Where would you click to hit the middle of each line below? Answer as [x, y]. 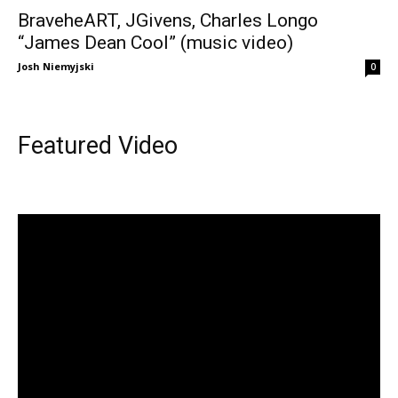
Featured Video [98, 145]
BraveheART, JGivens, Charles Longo [168, 20]
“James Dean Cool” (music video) [155, 42]
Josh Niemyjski [56, 66]
